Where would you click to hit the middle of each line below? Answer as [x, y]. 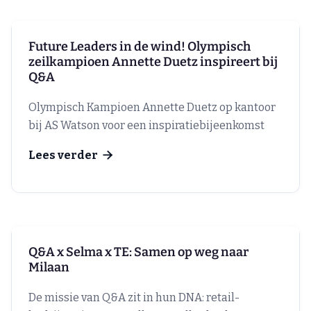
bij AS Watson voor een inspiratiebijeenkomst [146, 126]
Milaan [49, 268]
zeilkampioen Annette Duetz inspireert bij [153, 62]
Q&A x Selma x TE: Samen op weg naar [138, 252]
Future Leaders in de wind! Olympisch [140, 47]
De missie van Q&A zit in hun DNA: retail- [134, 298]
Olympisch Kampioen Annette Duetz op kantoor [152, 108]
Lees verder [63, 155]
